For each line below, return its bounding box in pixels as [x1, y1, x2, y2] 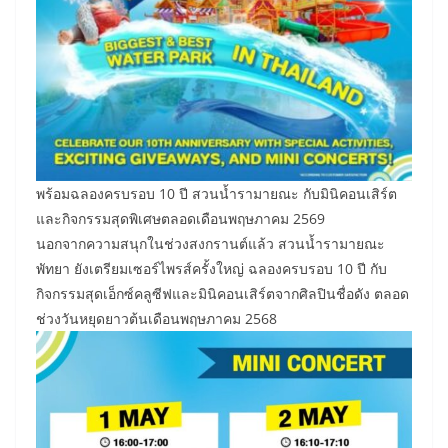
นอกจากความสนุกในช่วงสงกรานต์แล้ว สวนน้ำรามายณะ [36, 234, 385, 254]
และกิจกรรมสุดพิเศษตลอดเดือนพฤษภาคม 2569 [36, 209, 325, 229]
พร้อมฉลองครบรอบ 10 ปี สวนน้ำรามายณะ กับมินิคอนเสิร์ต [36, 184, 397, 204]
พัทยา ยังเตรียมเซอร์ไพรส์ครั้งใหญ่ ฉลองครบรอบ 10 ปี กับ [36, 259, 387, 279]
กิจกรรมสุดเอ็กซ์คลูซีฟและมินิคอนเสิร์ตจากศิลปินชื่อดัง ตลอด [36, 284, 409, 304]
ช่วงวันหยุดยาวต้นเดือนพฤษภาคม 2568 [36, 309, 277, 329]
